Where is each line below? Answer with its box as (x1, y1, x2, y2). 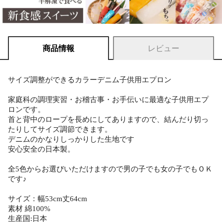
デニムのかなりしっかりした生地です (8, 135, 134, 144)
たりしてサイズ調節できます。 (8, 125, 112, 134)
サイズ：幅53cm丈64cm (8, 195, 87, 203)
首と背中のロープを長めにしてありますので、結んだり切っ (8, 115, 209, 124)
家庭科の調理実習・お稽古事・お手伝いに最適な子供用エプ (8, 96, 209, 104)
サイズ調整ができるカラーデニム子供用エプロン (8, 76, 171, 84)
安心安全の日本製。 (8, 145, 75, 154)
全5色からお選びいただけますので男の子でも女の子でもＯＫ (8, 165, 213, 173)
